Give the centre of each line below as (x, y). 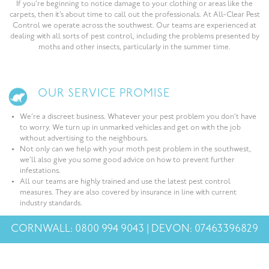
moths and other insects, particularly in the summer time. (134, 47)
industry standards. (51, 204)
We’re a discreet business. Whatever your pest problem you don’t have (138, 117)
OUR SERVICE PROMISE (104, 94)
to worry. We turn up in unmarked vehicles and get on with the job (131, 128)
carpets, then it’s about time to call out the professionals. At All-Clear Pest (134, 15)
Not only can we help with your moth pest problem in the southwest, (136, 150)
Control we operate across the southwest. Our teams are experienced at (134, 26)
